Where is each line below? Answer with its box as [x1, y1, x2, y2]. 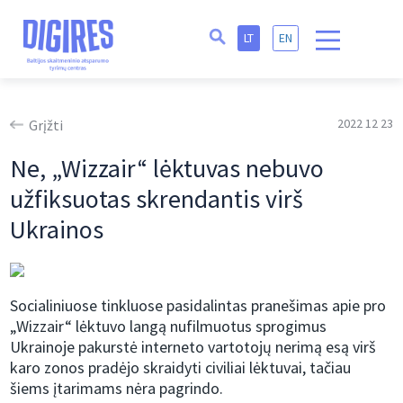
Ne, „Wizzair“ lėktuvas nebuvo [10, 152, 325, 185]
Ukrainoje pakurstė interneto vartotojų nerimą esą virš [10, 336, 377, 358]
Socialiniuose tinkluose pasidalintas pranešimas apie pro [10, 295, 387, 317]
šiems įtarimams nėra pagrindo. [10, 378, 224, 399]
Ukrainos [10, 213, 104, 246]
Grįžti [29, 116, 64, 135]
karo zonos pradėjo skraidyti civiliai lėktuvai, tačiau [10, 357, 352, 379]
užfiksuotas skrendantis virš [10, 183, 304, 216]
